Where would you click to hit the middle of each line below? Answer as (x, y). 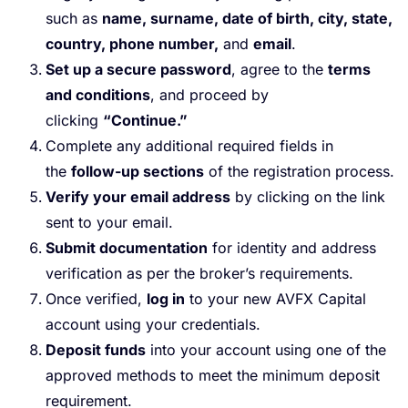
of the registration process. (299, 171)
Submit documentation (127, 247)
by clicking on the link (308, 196)
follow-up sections (138, 171)
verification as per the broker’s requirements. (199, 273)
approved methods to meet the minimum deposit (213, 375)
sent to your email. (109, 222)
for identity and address (292, 247)
